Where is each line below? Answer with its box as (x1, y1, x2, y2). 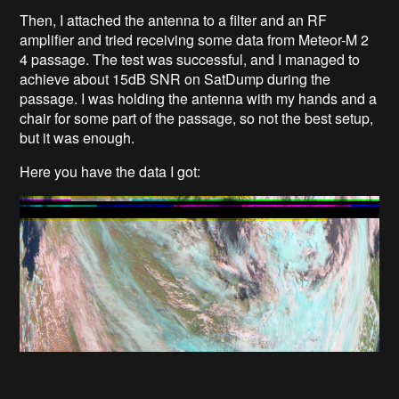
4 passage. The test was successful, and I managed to (20, 48, 361, 69)
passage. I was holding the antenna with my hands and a (20, 87, 378, 109)
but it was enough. (20, 126, 135, 148)
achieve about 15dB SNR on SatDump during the (20, 68, 331, 89)
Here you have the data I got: (20, 160, 201, 182)
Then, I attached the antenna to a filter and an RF (20, 9, 328, 30)
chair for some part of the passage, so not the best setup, (20, 107, 374, 128)
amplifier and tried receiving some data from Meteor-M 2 (20, 28, 370, 50)
